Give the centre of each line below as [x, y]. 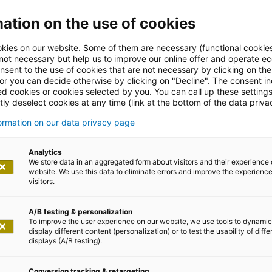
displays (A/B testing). [65, 240]
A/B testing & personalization [80, 211]
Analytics [45, 152]
